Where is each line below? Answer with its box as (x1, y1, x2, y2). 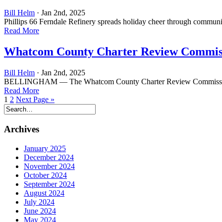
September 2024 (24, 179, 75, 188)
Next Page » (16, 95, 55, 104)
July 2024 (24, 197, 55, 206)
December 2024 (24, 153, 74, 162)
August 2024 (24, 188, 64, 197)
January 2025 (24, 144, 66, 153)
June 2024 (24, 206, 56, 215)
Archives (4, 123, 39, 134)
